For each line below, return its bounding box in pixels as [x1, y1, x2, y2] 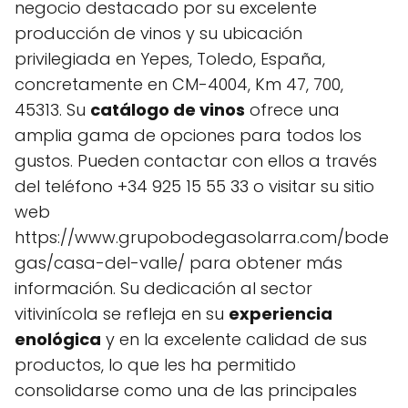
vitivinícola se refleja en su [15, 301, 229, 325]
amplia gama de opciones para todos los [15, 123, 362, 147]
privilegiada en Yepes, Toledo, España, [15, 46, 325, 70]
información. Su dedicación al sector [15, 276, 312, 300]
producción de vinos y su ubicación [15, 21, 302, 45]
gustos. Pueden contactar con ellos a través [15, 148, 377, 172]
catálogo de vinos [90, 97, 245, 121]
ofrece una [245, 97, 340, 121]
